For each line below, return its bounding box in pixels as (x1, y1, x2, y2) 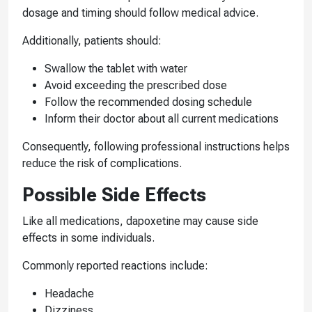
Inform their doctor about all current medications (45, 111, 279, 125)
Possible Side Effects (22, 183, 206, 206)
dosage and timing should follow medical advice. (22, 6, 258, 19)
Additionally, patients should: (22, 33, 162, 47)
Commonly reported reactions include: (22, 258, 208, 272)
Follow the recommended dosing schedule (45, 95, 252, 109)
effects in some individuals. (22, 231, 155, 244)
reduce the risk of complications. (22, 156, 182, 170)
